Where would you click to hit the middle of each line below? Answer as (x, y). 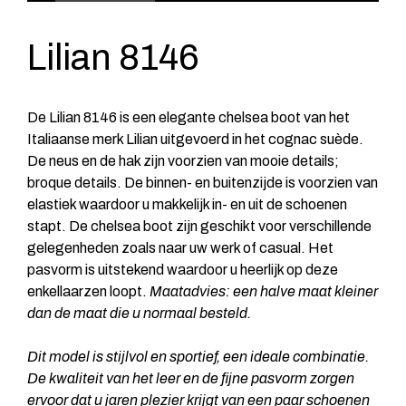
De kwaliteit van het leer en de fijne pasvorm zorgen (191, 378)
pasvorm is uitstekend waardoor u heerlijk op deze (183, 269)
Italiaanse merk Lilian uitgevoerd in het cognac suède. (195, 139)
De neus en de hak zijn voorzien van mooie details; (183, 160)
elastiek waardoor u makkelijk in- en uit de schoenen (187, 204)
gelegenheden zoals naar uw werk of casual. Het (180, 247)
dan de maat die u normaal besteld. (139, 313)
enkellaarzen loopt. (88, 291)
